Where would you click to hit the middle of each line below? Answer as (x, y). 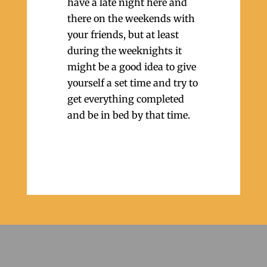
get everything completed (125, 99)
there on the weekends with (131, 18)
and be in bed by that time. (128, 115)
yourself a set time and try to (132, 83)
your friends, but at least (123, 35)
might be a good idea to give (131, 67)
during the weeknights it (124, 51)
